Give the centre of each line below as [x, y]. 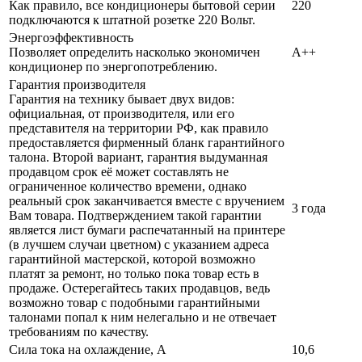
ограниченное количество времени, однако [128, 187]
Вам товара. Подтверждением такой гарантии [135, 216]
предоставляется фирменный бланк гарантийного [147, 143]
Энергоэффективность [73, 38]
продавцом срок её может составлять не [119, 172]
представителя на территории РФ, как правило [139, 128]
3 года [309, 208]
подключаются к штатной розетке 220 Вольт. [132, 20]
